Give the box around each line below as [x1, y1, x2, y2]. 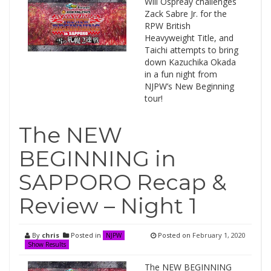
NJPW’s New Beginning [144, 80, 234, 92]
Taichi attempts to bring [144, 44, 238, 56]
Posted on [156, 230, 192, 240]
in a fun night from [144, 68, 217, 80]
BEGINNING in [19, 145, 176, 172]
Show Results [28, 240, 66, 249]
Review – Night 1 [19, 192, 197, 219]
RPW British [144, 20, 191, 31]
